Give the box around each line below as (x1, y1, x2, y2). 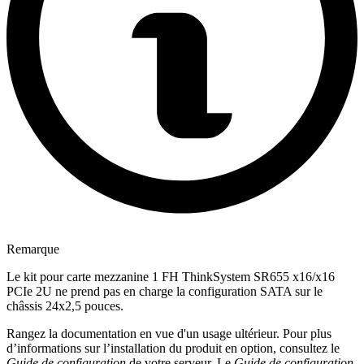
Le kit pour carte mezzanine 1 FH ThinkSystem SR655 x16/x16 (6, 269, 335, 284)
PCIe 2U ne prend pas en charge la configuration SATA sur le (6, 284, 323, 298)
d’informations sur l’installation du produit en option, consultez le (6, 340, 340, 355)
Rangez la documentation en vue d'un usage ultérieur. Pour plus (6, 326, 331, 340)
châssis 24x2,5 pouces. (6, 298, 123, 313)
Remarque (6, 241, 59, 256)
